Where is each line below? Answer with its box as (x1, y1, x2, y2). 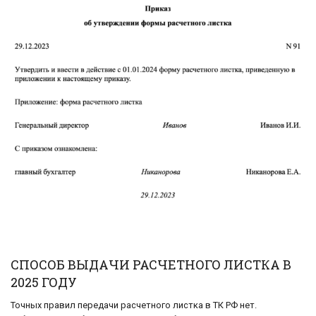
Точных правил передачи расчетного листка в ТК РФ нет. (11, 300, 257, 311)
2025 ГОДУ (11, 274, 77, 291)
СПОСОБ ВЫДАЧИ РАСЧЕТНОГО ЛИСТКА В (11, 256, 291, 274)
